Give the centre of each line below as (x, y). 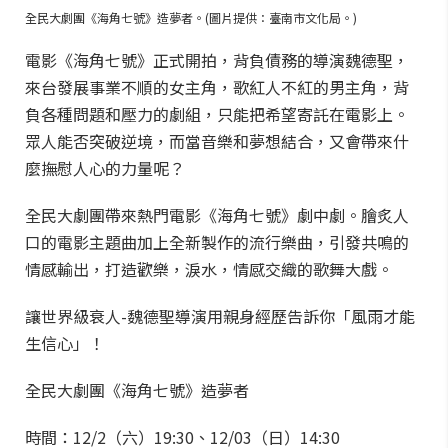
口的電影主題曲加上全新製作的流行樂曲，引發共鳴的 (217, 242)
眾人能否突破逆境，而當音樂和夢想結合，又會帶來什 (217, 141)
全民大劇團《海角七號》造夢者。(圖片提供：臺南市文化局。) (191, 17)
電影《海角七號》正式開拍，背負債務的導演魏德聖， (217, 60)
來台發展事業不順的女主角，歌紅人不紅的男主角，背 (217, 87)
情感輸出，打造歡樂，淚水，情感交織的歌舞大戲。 (209, 269)
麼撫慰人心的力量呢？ (105, 168)
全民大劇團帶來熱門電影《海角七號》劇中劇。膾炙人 (217, 215)
